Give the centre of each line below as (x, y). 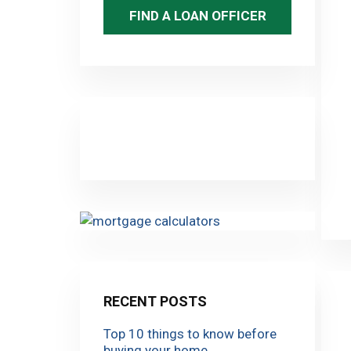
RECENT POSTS (155, 301)
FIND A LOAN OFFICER (197, 15)
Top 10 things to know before (190, 333)
